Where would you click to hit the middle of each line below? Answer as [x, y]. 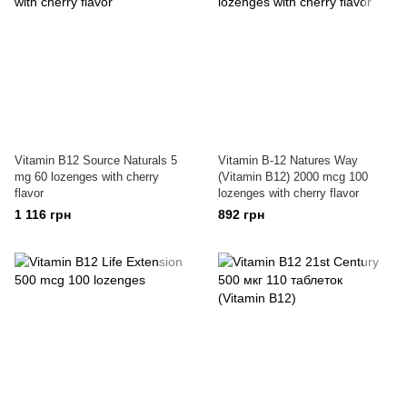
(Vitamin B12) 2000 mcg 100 [293, 177]
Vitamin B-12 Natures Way [288, 160]
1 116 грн [43, 214]
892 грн [241, 214]
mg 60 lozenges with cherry [87, 177]
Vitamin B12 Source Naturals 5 [96, 160]
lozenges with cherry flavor [288, 193]
